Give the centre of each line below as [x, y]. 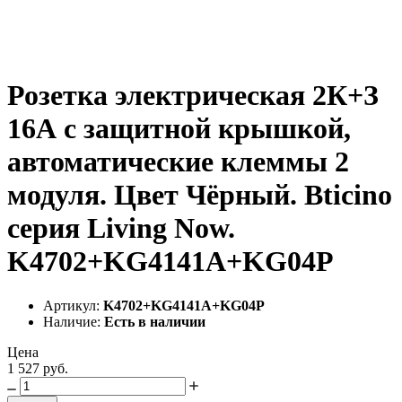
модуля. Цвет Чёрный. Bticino [200, 195]
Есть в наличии [155, 321]
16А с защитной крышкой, [179, 129]
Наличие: [74, 321]
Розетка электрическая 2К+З [193, 96]
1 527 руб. [38, 368]
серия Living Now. [121, 228]
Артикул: [73, 305]
